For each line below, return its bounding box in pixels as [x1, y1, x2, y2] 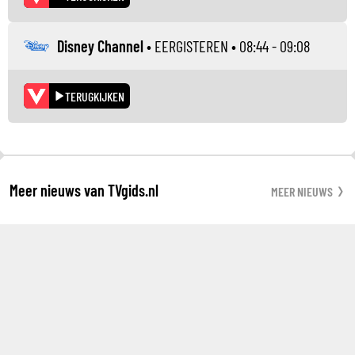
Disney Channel [57, 36, 143, 55]
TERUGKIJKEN [65, 88, 124, 104]
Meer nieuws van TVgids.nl [10, 180, 158, 200]
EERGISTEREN [155, 36, 228, 55]
